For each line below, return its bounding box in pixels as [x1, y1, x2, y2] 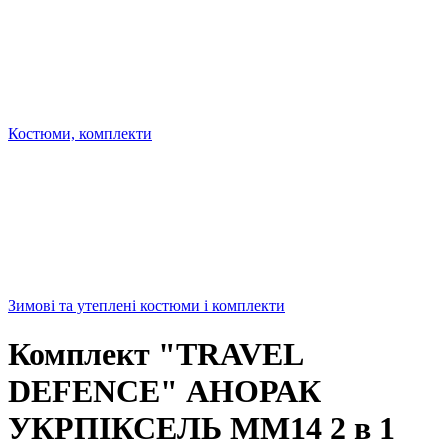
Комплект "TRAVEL [8, 336, 302, 373]
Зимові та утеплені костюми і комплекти [8, 297, 285, 314]
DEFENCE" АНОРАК [8, 373, 321, 410]
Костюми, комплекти [8, 125, 152, 142]
